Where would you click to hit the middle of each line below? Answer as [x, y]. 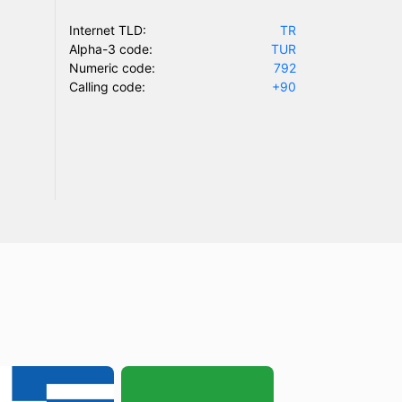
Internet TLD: [108, 31]
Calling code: [107, 87]
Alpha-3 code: [111, 49]
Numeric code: [112, 68]
